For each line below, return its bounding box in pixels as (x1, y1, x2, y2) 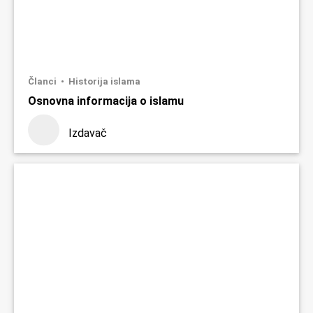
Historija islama (68, 75, 140, 87)
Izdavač (68, 126, 107, 140)
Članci (28, 75, 59, 87)
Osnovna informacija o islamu (28, 94, 184, 108)
